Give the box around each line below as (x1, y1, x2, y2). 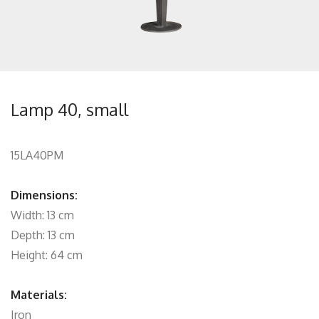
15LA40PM (11, 148, 63, 162)
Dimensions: (11, 188, 78, 202)
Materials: (11, 288, 67, 302)
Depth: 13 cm (11, 228, 75, 242)
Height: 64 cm (11, 248, 83, 262)
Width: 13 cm (11, 208, 74, 222)
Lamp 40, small (11, 98, 128, 120)
